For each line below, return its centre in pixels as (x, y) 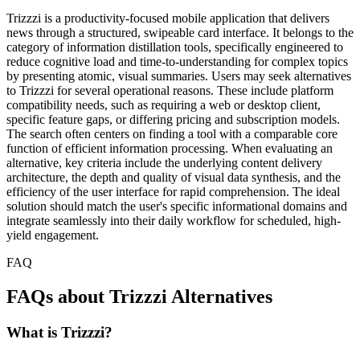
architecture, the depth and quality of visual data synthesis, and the (174, 177)
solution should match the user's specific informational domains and (177, 206)
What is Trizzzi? (59, 332)
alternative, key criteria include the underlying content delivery (164, 162)
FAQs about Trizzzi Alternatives (139, 296)
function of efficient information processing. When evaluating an (170, 148)
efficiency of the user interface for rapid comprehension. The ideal (173, 191)
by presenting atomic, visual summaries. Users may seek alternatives (179, 76)
